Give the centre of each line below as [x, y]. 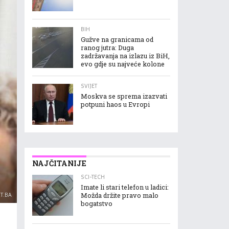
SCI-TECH [93, 177]
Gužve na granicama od [117, 39]
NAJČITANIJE [59, 163]
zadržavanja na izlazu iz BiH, [125, 56]
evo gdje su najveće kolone [123, 64]
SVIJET [89, 86]
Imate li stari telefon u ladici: [125, 187]
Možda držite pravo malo [120, 195]
